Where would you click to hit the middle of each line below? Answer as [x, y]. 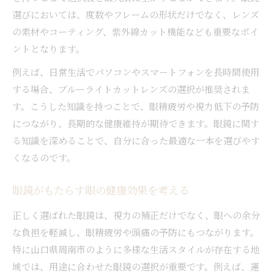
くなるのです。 [44, 157]
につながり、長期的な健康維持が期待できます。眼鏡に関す [136, 123]
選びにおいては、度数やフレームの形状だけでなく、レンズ [136, 14]
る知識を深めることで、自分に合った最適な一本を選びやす [136, 140]
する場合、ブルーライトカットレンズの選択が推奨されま [131, 89]
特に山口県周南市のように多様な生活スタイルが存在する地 [136, 249]
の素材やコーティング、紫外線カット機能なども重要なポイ [135, 31]
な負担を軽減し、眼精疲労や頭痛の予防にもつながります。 [136, 232]
